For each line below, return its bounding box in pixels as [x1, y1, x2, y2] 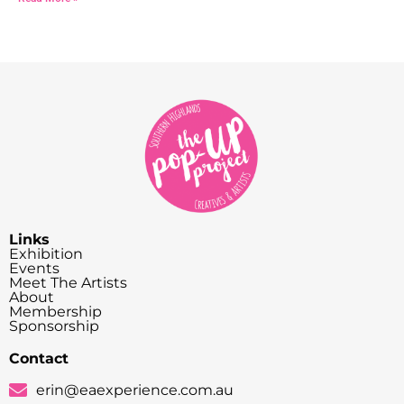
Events [9, 259, 60, 277]
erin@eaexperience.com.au [36, 381, 234, 399]
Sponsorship [9, 317, 99, 335]
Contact [9, 349, 69, 367]
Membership [9, 302, 102, 320]
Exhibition [9, 244, 83, 262]
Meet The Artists [9, 273, 127, 291]
